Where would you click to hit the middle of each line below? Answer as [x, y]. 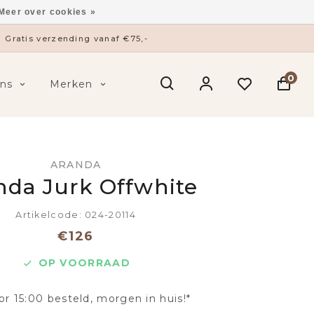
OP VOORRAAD [84, 263]
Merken [71, 84]
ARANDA [76, 165]
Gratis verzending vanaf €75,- [76, 38]
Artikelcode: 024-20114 [76, 215]
